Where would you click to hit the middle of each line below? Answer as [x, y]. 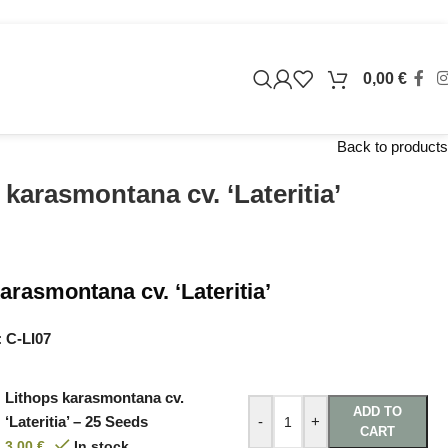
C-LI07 [29, 338]
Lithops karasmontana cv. [95, 397]
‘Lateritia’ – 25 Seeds [77, 421]
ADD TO [378, 411]
